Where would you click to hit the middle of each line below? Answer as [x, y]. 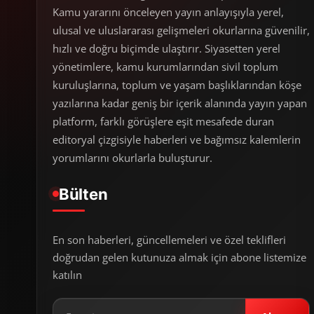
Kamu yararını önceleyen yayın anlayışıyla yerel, [168, 12]
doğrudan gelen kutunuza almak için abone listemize [179, 257]
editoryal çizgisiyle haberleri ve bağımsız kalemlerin [177, 140]
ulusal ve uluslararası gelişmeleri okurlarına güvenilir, [181, 30]
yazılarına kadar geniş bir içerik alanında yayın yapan [180, 103]
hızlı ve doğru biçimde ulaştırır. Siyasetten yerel [166, 49]
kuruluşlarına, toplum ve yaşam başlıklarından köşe [177, 85]
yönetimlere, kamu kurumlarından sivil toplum [165, 67]
